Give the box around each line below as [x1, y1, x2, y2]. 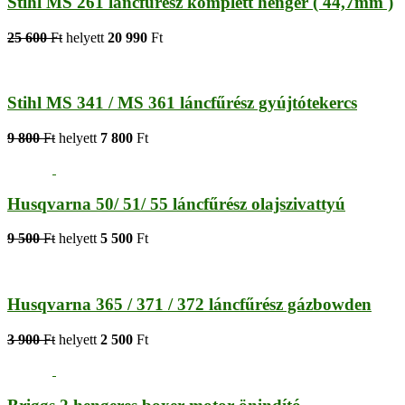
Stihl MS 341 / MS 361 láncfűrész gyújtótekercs [7, 93, 357, 113]
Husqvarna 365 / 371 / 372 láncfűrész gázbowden [7, 295, 372, 315]
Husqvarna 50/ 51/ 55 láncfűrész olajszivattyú [7, 193, 345, 213]
